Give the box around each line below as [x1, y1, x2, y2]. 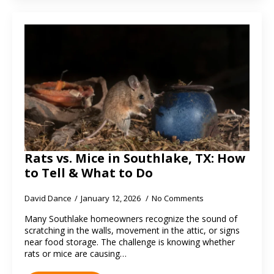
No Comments [152, 193, 204, 204]
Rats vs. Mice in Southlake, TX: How [24, 150, 245, 166]
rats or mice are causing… [24, 248, 127, 259]
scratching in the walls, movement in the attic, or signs [24, 224, 240, 236]
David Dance [24, 193, 72, 204]
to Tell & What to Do [24, 165, 153, 181]
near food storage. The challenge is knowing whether [24, 236, 235, 248]
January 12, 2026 [81, 193, 143, 204]
